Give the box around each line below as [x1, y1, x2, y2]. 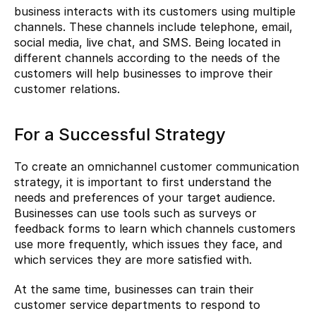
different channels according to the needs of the [14, 51, 280, 65]
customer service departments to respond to [14, 298, 260, 312]
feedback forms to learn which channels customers [14, 221, 296, 236]
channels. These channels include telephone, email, [14, 20, 293, 34]
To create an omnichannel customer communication [14, 159, 299, 174]
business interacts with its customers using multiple [14, 4, 296, 18]
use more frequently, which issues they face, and [14, 237, 282, 251]
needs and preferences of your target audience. [14, 190, 275, 205]
